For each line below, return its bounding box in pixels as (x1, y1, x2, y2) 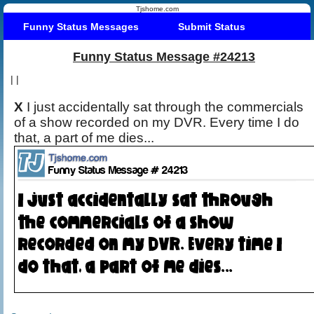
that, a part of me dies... (14, 130, 158, 145)
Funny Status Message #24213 (73, 49, 255, 64)
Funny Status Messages (23, 20, 139, 32)
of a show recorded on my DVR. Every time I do (14, 114, 299, 130)
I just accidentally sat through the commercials (27, 99, 303, 114)
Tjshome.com (135, 5, 179, 13)
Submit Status (178, 20, 245, 32)
